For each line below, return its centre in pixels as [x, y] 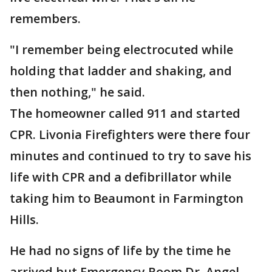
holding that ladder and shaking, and [121, 71]
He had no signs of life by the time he [120, 250]
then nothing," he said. [77, 92]
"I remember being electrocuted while [121, 49]
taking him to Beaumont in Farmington [127, 198]
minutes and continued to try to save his [131, 156]
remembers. [45, 19]
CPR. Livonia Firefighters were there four [130, 134]
